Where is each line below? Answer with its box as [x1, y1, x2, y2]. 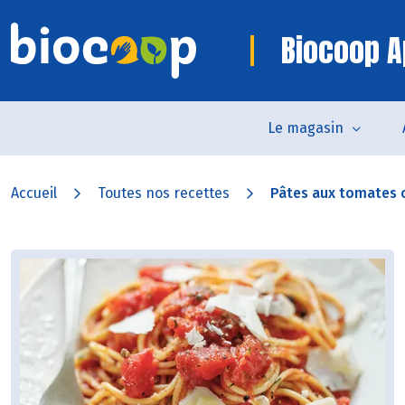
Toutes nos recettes [98, 184, 230, 202]
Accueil [11, 184, 57, 202]
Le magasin [268, 119, 344, 137]
